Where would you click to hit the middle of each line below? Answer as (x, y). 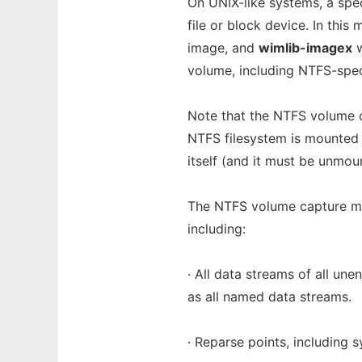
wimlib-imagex (305, 48)
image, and (223, 48)
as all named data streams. (269, 297)
